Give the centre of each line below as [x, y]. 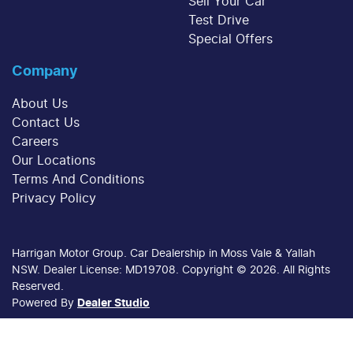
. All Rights [303, 270]
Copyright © [216, 270]
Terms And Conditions [78, 180]
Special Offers [230, 39]
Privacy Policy [54, 199]
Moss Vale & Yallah [268, 254]
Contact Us [46, 123]
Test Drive [219, 20]
